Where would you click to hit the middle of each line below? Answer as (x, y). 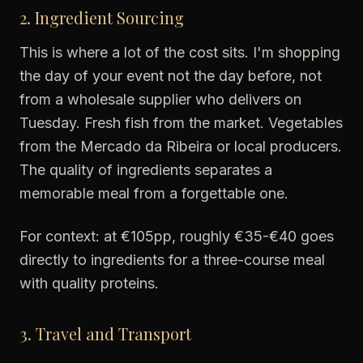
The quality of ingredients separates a (146, 170)
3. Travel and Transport (105, 333)
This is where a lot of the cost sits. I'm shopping (180, 52)
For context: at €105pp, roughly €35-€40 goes (177, 236)
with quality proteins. (89, 283)
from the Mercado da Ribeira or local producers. (181, 146)
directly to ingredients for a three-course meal (172, 260)
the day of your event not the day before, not (171, 76)
